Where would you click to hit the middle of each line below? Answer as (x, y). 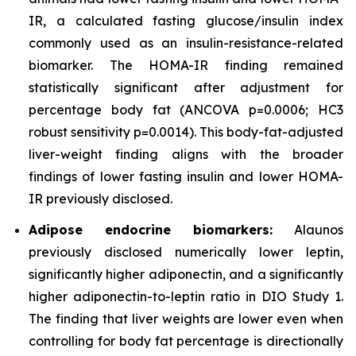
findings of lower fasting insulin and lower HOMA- (186, 177)
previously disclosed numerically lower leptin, (186, 252)
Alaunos (308, 229)
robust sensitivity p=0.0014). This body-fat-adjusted (186, 132)
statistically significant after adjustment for (186, 88)
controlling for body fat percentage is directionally (186, 341)
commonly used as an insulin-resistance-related (186, 43)
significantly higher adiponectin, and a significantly (186, 274)
